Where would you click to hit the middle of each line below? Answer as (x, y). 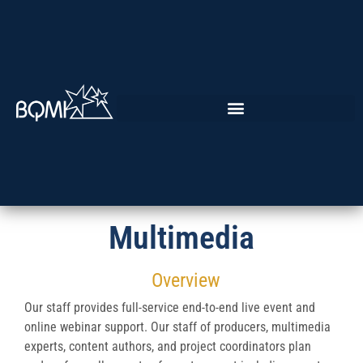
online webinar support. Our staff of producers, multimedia (177, 327)
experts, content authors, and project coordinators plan (168, 347)
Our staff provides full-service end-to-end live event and (170, 308)
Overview (186, 281)
